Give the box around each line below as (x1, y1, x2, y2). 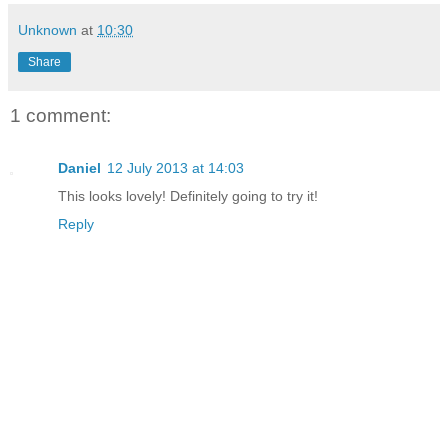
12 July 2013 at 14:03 (107, 159, 244, 176)
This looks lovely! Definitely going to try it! (58, 187, 318, 204)
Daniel (58, 159, 101, 176)
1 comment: (10, 105, 111, 127)
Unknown (18, 22, 77, 39)
